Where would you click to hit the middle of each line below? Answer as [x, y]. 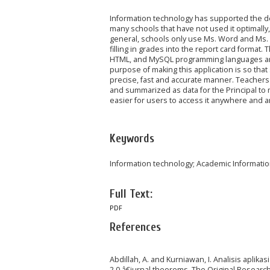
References [135, 227]
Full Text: [131, 194]
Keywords [132, 138]
